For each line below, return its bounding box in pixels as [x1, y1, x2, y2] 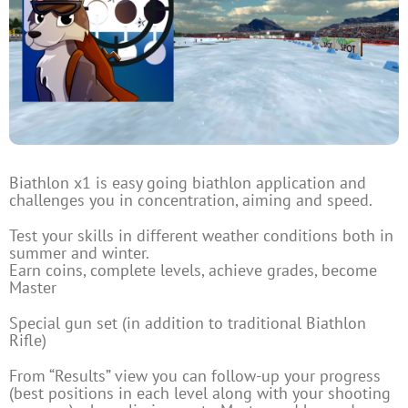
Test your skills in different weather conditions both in [9, 225, 393, 247]
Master [9, 277, 56, 299]
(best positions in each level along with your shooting [9, 382, 391, 404]
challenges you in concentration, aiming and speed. [9, 189, 372, 211]
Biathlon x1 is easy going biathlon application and [9, 172, 366, 194]
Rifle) [9, 330, 46, 352]
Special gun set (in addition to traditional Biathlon [9, 312, 366, 334]
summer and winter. [9, 242, 149, 264]
